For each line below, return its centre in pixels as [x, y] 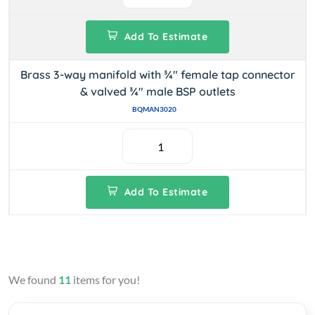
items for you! [105, 279]
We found [33, 279]
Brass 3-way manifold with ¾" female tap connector [157, 75]
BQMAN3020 [154, 109]
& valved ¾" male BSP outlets [157, 91]
